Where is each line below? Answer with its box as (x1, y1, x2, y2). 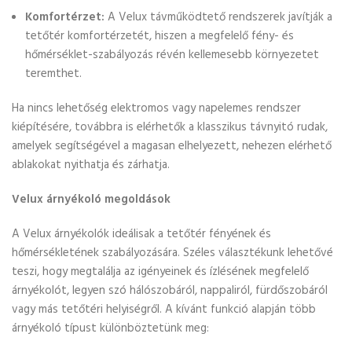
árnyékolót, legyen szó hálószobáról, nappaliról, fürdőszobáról (12, 281, 328, 300)
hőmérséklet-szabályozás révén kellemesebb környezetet (25, 46, 319, 64)
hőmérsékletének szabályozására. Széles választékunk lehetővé (12, 244, 333, 262)
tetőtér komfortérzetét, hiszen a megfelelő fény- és (25, 27, 294, 46)
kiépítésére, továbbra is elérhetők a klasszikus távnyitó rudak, (12, 118, 328, 137)
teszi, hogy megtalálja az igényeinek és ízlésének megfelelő (12, 262, 309, 281)
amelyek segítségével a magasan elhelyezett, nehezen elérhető (12, 137, 332, 156)
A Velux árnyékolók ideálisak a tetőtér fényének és (12, 225, 271, 244)
